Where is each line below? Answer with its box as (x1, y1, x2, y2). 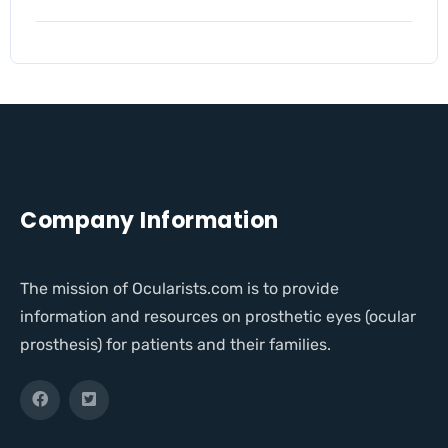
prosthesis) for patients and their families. (20, 335, 331, 355)
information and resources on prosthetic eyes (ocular (20, 307, 416, 327)
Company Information (20, 205, 279, 237)
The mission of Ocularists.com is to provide (20, 279, 339, 299)
